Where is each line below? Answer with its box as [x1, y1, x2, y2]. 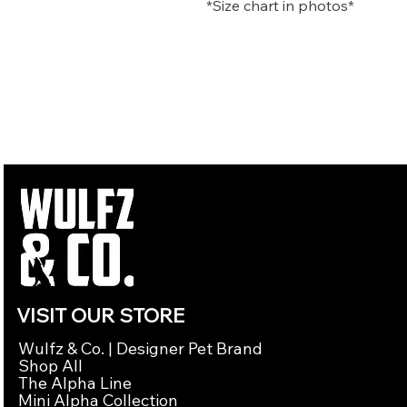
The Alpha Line [18, 372, 132, 393]
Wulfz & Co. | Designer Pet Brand [18, 337, 263, 359]
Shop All [18, 354, 83, 376]
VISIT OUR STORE [16, 302, 184, 328]
